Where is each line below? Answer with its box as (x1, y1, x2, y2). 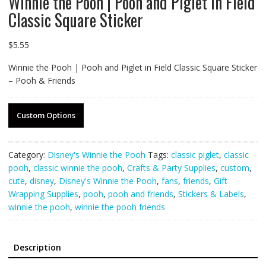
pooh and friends (107, 188, 173, 200)
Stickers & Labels (178, 188, 244, 200)
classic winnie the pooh (33, 162, 122, 174)
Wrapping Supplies (8, 188, 78, 200)
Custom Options (16, 110, 75, 121)
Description (13, 242, 61, 254)
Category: (8, 149, 47, 161)
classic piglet (170, 149, 219, 161)
